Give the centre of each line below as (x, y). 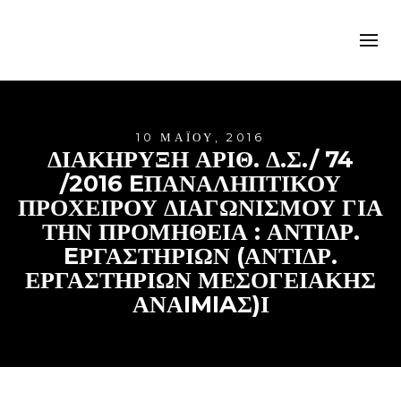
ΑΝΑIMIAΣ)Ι (200, 304)
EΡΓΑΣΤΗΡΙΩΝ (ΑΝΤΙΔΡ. (200, 256)
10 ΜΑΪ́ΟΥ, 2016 (200, 138)
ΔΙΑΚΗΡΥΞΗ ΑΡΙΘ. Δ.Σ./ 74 (200, 159)
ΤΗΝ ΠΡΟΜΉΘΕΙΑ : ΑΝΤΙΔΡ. (200, 232)
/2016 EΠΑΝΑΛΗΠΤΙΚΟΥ (200, 183)
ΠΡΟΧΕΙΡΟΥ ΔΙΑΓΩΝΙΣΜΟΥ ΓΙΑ (200, 208)
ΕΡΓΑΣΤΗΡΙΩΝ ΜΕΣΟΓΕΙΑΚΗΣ (200, 280)
